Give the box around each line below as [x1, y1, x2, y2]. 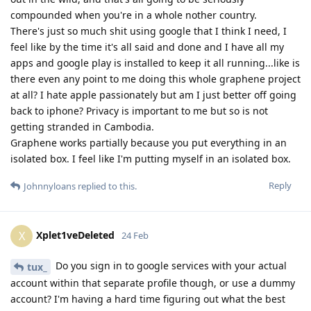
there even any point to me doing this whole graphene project [10, 72, 301, 85]
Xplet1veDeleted [36, 228, 115, 242]
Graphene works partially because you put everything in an [10, 135, 287, 149]
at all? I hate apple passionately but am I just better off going [10, 87, 296, 101]
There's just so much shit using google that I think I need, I [10, 24, 287, 37]
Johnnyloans [24, 179, 76, 192]
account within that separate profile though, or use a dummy [10, 276, 295, 289]
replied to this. [76, 179, 137, 192]
